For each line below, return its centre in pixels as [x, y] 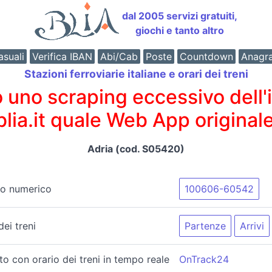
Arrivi [252, 226]
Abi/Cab [119, 56]
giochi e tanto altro [180, 30]
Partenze [205, 226]
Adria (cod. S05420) [136, 148]
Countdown [206, 56]
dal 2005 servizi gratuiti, [180, 16]
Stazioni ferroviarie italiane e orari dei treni [136, 74]
